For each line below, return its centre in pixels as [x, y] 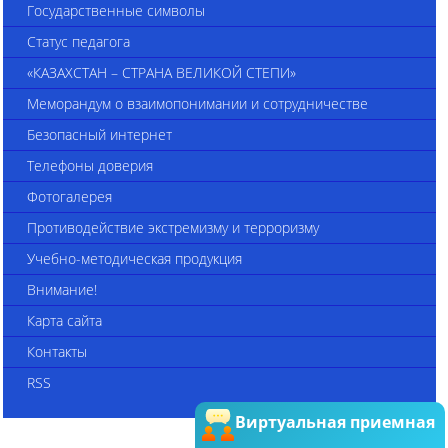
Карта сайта [64, 320]
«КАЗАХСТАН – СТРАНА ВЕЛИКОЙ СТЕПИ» [161, 72]
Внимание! [62, 289]
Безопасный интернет [99, 134]
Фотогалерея [69, 196]
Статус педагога [78, 41]
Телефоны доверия [90, 165]
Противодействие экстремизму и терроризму [173, 227]
